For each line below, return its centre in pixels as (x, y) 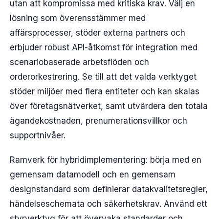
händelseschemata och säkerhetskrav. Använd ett (109, 204)
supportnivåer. (38, 135)
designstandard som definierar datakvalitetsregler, (109, 189)
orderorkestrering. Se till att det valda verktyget (103, 77)
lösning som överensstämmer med (78, 18)
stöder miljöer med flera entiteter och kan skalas (105, 91)
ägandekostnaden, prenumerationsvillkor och (99, 121)
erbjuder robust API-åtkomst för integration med (104, 47)
